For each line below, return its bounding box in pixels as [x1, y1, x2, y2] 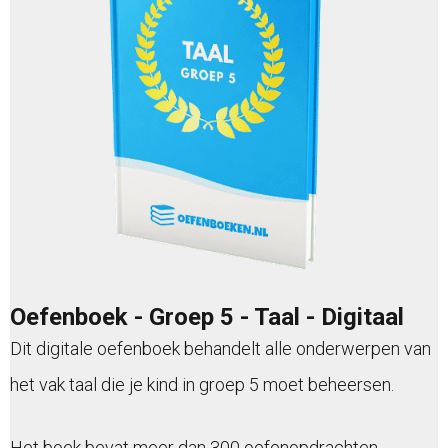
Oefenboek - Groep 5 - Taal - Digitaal [10, 303, 404, 332]
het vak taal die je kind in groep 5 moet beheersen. [10, 374, 394, 396]
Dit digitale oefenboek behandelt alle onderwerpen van [10, 338, 431, 360]
